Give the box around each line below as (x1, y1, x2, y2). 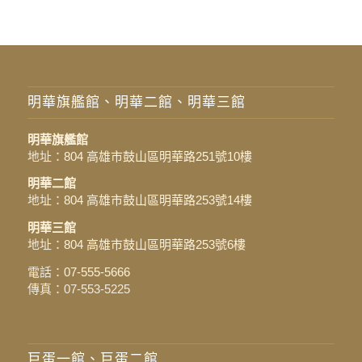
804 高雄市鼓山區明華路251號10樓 (63, 149, 252, 163)
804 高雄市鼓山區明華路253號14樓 (63, 193, 252, 208)
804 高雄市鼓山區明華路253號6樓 (63, 238, 246, 252)
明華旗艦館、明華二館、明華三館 (27, 94, 246, 110)
